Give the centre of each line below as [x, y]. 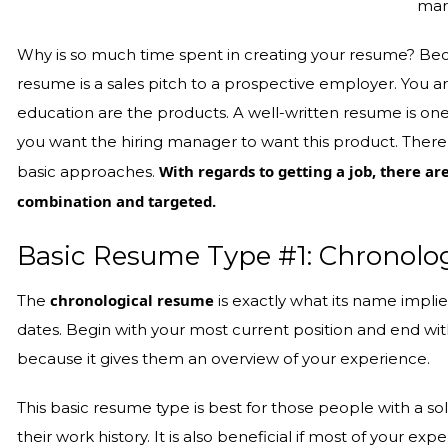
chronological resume [132, 300]
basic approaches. [88, 172]
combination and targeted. [117, 201]
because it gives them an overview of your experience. [224, 359]
